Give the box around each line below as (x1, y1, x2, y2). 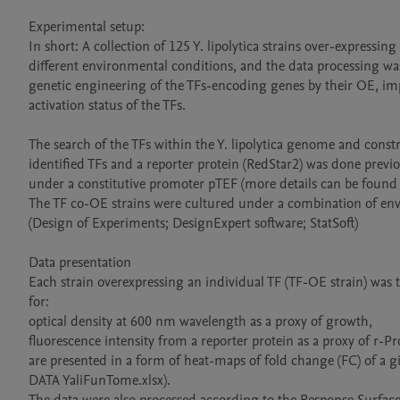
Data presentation (29, 253, 135, 272)
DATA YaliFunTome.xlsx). (29, 371, 171, 390)
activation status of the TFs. (29, 96, 186, 115)
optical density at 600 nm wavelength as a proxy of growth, (29, 312, 372, 331)
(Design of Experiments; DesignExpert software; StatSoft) (29, 213, 358, 233)
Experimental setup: (29, 17, 145, 37)
